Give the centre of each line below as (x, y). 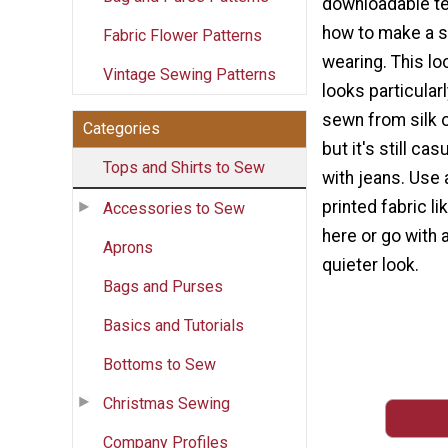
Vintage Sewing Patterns (189, 74)
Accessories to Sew (174, 208)
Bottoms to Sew (159, 364)
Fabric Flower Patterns (182, 35)
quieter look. (370, 265)
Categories (121, 128)
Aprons (128, 247)
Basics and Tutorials (173, 325)
